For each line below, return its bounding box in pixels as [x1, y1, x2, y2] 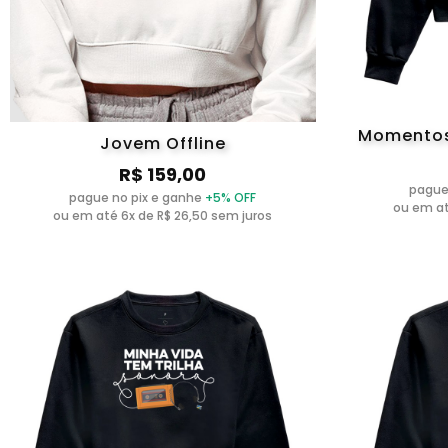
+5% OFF [205, 188, 257, 206]
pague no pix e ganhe [69, 188, 206, 206]
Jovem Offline [99, 131, 226, 155]
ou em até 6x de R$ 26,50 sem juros [53, 206, 273, 224]
